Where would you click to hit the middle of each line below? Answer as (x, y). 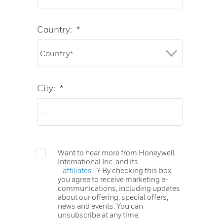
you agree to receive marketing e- (113, 179)
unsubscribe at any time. (99, 215)
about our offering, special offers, (113, 197)
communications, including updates (119, 188)
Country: (54, 30)
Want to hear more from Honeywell (116, 153)
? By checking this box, (135, 170)
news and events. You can (101, 206)
